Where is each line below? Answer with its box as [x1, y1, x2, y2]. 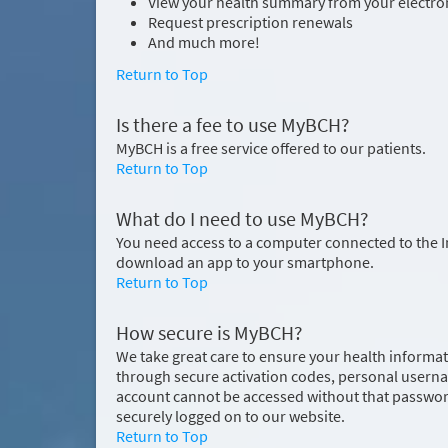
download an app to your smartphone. [116, 252, 374, 272]
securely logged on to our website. [116, 406, 345, 426]
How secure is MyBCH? [116, 320, 303, 346]
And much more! [148, 32, 260, 52]
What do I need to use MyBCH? [116, 206, 369, 232]
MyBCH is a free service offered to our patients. [116, 138, 426, 158]
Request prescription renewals [148, 12, 353, 32]
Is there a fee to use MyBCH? [116, 112, 350, 138]
